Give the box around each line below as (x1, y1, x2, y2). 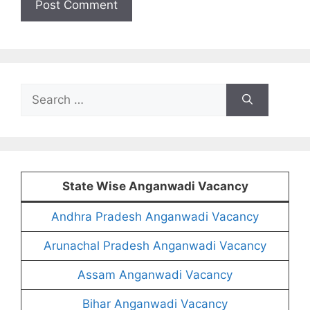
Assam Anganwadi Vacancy (77, 267, 232, 282)
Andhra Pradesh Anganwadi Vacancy (51, 209, 259, 224)
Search (20, 84, 59, 98)
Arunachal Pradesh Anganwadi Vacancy (44, 238, 266, 253)
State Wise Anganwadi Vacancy (62, 179, 248, 193)
